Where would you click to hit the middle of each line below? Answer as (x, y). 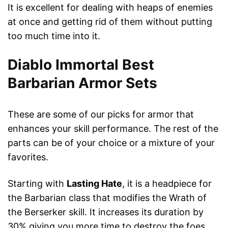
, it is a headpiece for (167, 184)
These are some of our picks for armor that (101, 115)
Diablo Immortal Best (81, 65)
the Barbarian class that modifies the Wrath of (107, 198)
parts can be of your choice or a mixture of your (111, 143)
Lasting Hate (94, 184)
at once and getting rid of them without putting (110, 22)
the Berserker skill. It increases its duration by (106, 212)
